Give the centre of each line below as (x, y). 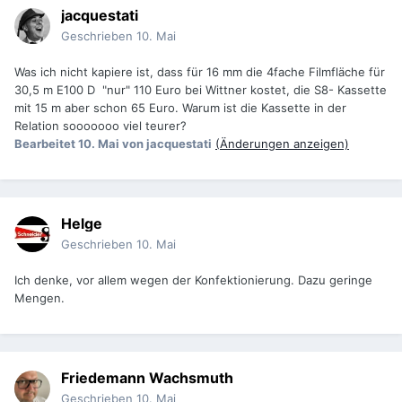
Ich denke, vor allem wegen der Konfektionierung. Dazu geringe (193, 280)
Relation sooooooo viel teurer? (100, 126)
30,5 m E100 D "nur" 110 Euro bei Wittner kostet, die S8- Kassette (201, 90)
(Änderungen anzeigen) (282, 144)
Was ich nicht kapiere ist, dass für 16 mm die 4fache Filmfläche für (200, 72)
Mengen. (39, 298)
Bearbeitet (46, 144)
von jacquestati (167, 144)
